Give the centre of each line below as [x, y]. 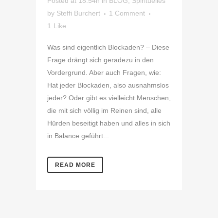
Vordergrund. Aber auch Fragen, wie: [104, 73]
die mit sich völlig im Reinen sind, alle [104, 111]
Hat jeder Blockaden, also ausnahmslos [108, 85]
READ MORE [75, 165]
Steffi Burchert [78, 13]
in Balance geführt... [78, 136]
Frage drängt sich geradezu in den [100, 60]
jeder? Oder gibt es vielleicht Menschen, [109, 98]
